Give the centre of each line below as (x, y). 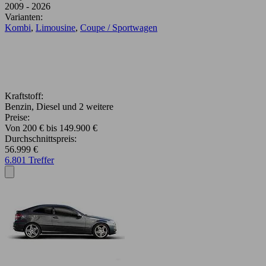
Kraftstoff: (24, 96)
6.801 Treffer (29, 160)
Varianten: (24, 17)
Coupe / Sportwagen (119, 28)
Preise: (17, 118)
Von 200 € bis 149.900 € (51, 128)
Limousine (56, 28)
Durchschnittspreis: (41, 139)
